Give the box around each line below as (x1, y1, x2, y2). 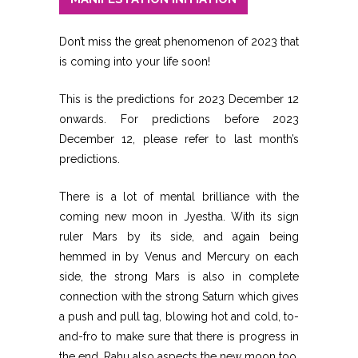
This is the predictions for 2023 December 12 (59, 92, 299, 105)
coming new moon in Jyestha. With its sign (59, 209, 299, 223)
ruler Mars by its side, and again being (59, 229, 299, 243)
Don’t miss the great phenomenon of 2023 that (59, 34, 299, 48)
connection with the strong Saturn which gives (59, 289, 299, 303)
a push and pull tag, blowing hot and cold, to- (59, 309, 299, 323)
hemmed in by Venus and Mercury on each (59, 249, 299, 263)
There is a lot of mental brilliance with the (59, 189, 299, 203)
